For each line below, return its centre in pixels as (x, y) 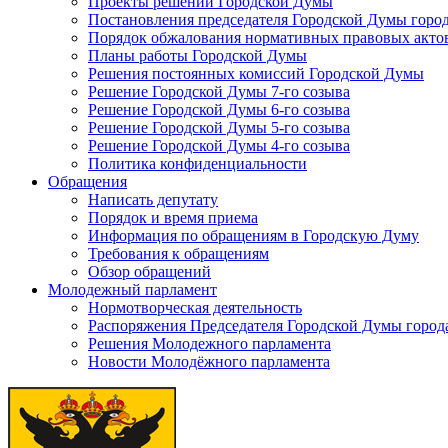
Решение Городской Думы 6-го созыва (219, 109)
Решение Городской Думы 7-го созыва (219, 91)
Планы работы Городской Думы (197, 55)
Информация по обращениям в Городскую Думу (253, 235)
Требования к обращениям (178, 253)
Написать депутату (153, 199)
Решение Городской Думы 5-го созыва (219, 127)
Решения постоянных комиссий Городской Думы (256, 73)
